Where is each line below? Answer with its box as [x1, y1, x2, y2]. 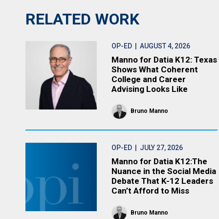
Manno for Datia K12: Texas [111, 55, 218, 65]
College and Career [111, 74, 186, 84]
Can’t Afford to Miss [111, 186, 190, 196]
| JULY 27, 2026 [132, 144, 183, 152]
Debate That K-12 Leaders [111, 176, 214, 186]
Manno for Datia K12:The [111, 156, 208, 166]
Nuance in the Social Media [111, 166, 217, 176]
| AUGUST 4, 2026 [132, 42, 191, 50]
